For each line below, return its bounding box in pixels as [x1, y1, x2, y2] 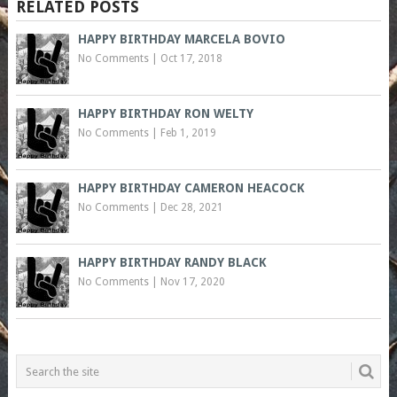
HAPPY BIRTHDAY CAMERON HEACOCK [77, 181, 305, 196]
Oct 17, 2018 [160, 52, 222, 66]
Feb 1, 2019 [160, 127, 216, 140]
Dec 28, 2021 [160, 201, 223, 214]
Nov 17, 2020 [160, 276, 225, 289]
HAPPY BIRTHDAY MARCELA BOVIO [77, 32, 285, 47]
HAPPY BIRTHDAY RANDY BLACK [77, 255, 267, 270]
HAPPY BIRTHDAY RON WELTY [77, 106, 253, 121]
